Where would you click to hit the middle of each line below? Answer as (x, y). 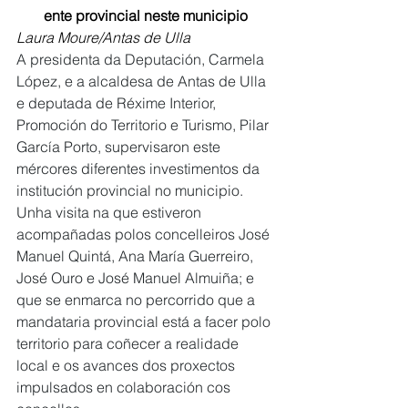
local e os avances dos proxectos (127, 365)
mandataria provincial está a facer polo (145, 321)
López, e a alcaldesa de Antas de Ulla (143, 81)
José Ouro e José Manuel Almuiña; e (137, 278)
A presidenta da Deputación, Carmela (142, 59)
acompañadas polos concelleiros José (145, 234)
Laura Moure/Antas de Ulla (103, 37)
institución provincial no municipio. (132, 190)
